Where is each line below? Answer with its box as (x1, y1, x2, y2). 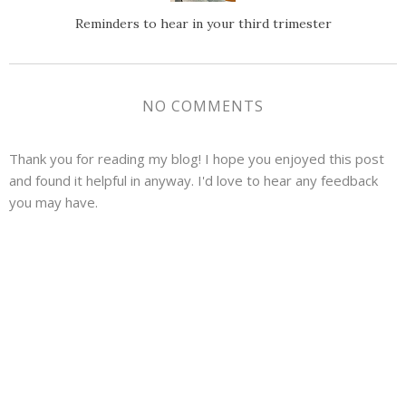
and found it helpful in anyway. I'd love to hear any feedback (9, 171, 378, 190)
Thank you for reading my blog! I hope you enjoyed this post (9, 150, 384, 169)
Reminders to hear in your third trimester (74, 15, 332, 33)
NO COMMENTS (142, 96, 264, 117)
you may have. (9, 193, 98, 212)
